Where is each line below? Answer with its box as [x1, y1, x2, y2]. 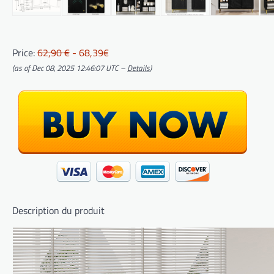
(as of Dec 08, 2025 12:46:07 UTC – [12, 62, 127, 74]
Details [127, 62, 150, 74]
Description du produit [12, 203, 105, 218]
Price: [12, 45, 37, 60]
